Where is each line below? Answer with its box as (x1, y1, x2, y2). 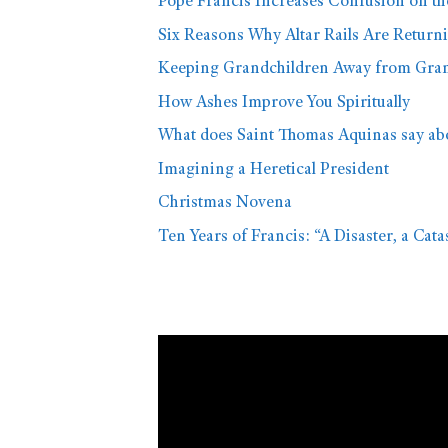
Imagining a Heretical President (158, 161, 390, 179)
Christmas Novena (158, 195, 293, 213)
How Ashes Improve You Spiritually (158, 94, 411, 112)
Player (157, 362, 203, 380)
